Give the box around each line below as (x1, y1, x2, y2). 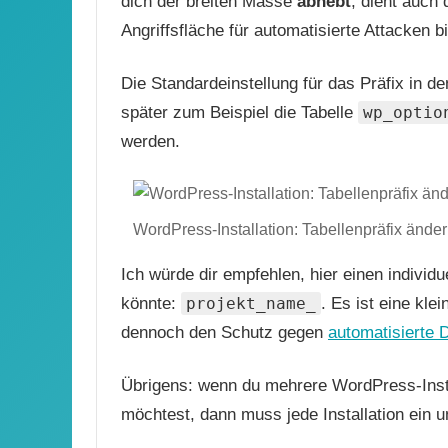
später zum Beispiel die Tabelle (121, 103, 358, 123)
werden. (121, 132, 180, 152)
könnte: (121, 294, 181, 314)
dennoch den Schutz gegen (121, 323, 328, 343)
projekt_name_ (186, 294, 316, 314)
